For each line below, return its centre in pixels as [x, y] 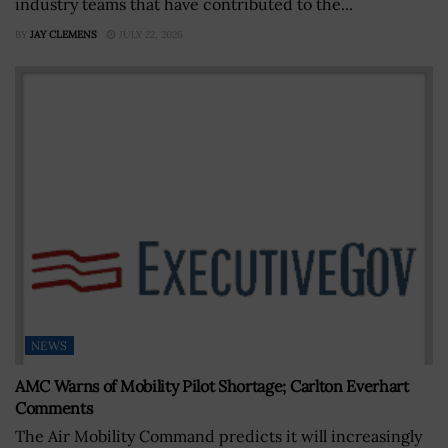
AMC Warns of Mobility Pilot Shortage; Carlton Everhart [212, 385]
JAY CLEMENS [63, 34]
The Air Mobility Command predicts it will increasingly [218, 435]
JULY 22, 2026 [149, 34]
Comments [54, 407]
